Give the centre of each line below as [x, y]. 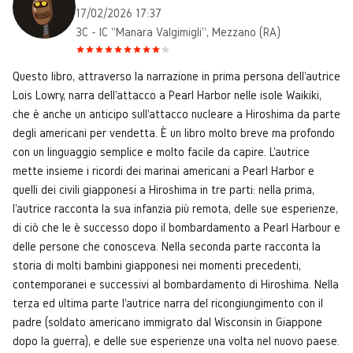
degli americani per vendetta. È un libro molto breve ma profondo [174, 132]
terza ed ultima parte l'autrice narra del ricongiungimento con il [168, 303]
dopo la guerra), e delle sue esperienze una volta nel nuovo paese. [176, 340]
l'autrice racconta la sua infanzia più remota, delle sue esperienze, [175, 208]
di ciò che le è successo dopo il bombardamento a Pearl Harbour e [176, 227]
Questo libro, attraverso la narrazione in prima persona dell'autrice [176, 76]
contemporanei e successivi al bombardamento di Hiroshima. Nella [176, 284]
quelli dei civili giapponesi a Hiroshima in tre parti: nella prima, [163, 189]
